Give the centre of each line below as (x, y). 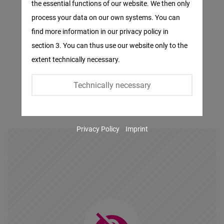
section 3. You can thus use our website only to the (110, 45)
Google (46, 176)
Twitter (46, 50)
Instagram (52, 92)
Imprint (136, 129)
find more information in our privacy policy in (100, 31)
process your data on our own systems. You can (106, 17)
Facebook (51, 8)
